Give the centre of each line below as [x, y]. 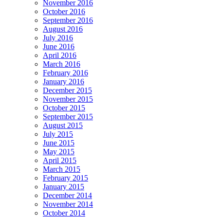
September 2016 [68, 20]
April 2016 [60, 55]
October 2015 [64, 108]
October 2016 [64, 11]
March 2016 [62, 64]
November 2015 [68, 99]
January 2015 [64, 186]
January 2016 [64, 81]
